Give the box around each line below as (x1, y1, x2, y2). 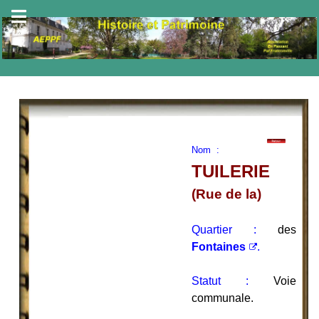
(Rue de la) (192, 186, 261, 202)
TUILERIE (192, 161, 270, 181)
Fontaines (192, 240, 246, 253)
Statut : (192, 274, 249, 287)
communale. (192, 291, 253, 304)
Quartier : (192, 223, 256, 236)
